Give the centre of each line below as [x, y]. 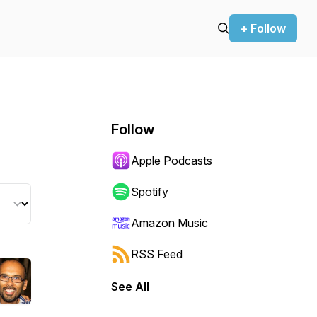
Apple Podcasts [172, 161]
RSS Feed [157, 254]
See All [130, 287]
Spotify [150, 192]
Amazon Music [169, 223]
